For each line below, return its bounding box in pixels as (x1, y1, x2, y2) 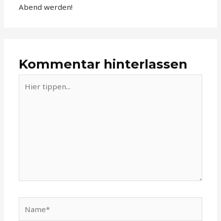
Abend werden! (19, 2, 73, 12)
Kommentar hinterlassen (19, 56, 188, 72)
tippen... (18, 86, 47, 97)
